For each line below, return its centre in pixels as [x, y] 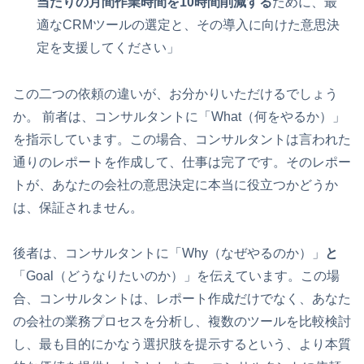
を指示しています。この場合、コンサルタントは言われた [182, 139]
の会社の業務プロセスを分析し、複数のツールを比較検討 [182, 322]
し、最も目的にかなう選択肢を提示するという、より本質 [182, 344]
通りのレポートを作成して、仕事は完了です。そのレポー [182, 162]
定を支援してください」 [108, 47]
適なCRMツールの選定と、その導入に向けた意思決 [188, 24]
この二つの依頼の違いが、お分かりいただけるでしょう [175, 93]
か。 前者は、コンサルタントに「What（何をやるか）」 [179, 116]
